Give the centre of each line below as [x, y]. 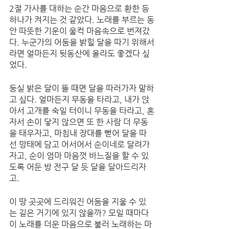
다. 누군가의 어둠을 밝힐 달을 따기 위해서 [82, 42]
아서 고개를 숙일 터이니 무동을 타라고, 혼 [82, 111]
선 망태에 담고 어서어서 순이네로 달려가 [79, 144]
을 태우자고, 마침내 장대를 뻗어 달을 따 [78, 133]
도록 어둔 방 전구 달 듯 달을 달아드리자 [78, 167]
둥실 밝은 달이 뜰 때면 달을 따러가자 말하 [82, 88]
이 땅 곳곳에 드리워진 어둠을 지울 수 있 [78, 202]
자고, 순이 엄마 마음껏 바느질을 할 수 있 [79, 156]
